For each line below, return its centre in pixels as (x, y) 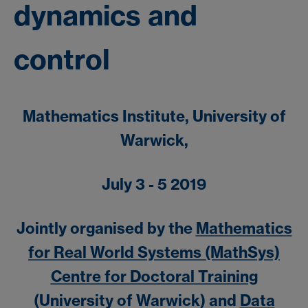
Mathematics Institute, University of (154, 116)
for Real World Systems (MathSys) (154, 253)
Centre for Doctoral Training (154, 277)
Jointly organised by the (106, 229)
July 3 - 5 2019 (154, 184)
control (62, 59)
